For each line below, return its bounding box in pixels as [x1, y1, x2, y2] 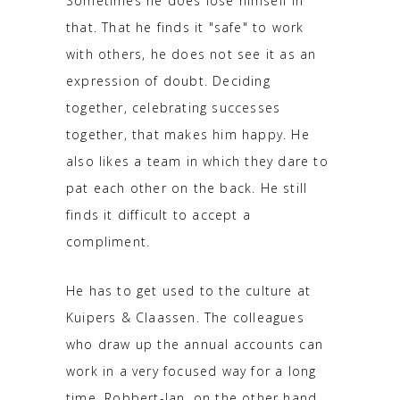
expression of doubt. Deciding [66, 71, 271, 89]
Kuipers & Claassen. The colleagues [66, 308, 304, 326]
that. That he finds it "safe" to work [66, 18, 304, 36]
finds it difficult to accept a [66, 205, 251, 223]
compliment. [66, 232, 151, 250]
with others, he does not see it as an [66, 45, 317, 62]
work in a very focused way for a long [66, 362, 317, 379]
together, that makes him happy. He [66, 125, 310, 143]
